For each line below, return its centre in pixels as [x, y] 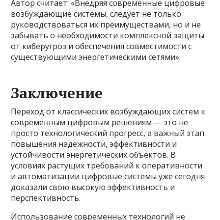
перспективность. [46, 198]
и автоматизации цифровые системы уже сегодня [108, 177]
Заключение [57, 93]
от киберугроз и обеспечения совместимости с [101, 46]
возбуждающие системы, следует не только [96, 14]
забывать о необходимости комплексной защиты [108, 36]
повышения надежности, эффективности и [94, 144]
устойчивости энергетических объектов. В [94, 155]
